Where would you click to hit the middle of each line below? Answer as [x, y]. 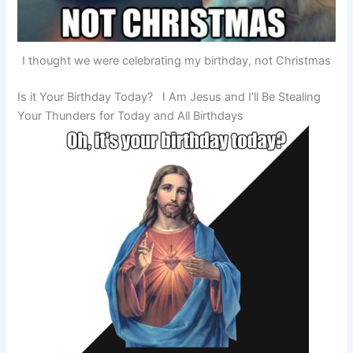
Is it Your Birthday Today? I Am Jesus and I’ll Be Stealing [169, 97]
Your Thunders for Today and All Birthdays [131, 116]
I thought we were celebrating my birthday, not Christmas [176, 61]
